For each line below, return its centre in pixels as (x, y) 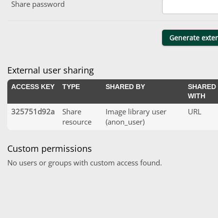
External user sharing (51, 70)
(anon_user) (125, 121)
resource (77, 121)
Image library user (136, 111)
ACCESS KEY (33, 86)
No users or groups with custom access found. (85, 163)
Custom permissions (50, 149)
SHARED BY (125, 86)
